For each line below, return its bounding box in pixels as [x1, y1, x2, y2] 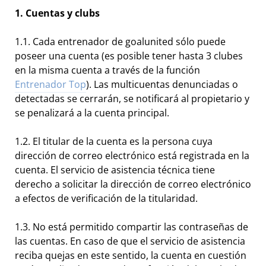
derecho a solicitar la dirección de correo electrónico [15, 178, 251, 191]
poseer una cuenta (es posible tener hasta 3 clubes [15, 49, 243, 63]
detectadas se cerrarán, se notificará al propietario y [15, 92, 249, 106]
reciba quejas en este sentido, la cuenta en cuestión [15, 249, 246, 262]
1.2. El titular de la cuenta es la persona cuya [15, 135, 213, 148]
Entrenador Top [15, 78, 86, 91]
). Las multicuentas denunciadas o [86, 78, 238, 91]
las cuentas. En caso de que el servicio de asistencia [15, 235, 245, 248]
